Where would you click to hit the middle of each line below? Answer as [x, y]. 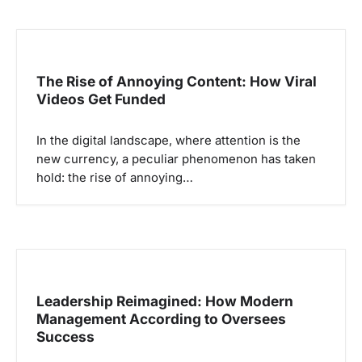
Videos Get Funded [101, 99]
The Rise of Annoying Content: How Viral [177, 81]
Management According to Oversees [161, 318]
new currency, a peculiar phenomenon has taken [176, 159]
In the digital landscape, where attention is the [168, 140]
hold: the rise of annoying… [115, 177]
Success [65, 336]
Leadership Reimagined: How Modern [165, 301]
